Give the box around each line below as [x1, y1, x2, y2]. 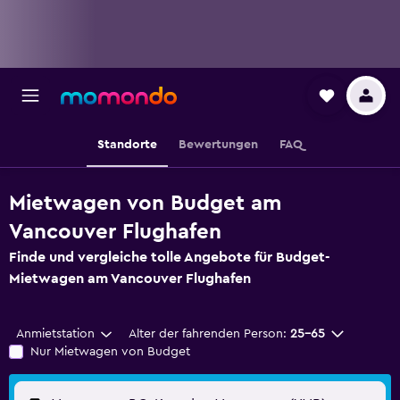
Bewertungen [179, 138, 258, 151]
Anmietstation [16, 328, 95, 340]
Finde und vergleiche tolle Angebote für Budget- [9, 250, 329, 264]
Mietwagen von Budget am [9, 193, 281, 214]
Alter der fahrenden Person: [128, 328, 287, 340]
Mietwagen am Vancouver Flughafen [9, 271, 251, 286]
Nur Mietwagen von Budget [30, 346, 190, 358]
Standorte [97, 138, 157, 151]
